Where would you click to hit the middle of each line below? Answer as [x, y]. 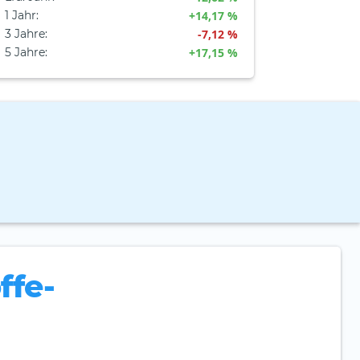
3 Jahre [25, 34]
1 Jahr [20, 16]
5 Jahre [25, 53]
